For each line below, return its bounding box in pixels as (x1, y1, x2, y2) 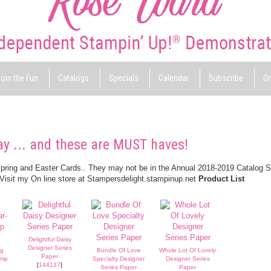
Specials (108, 73, 139, 83)
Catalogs (57, 73, 89, 83)
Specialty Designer (93, 255, 145, 262)
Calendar (158, 73, 189, 83)
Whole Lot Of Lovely (159, 246, 216, 253)
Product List (198, 174, 244, 183)
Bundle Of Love (96, 246, 141, 253)
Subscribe (208, 73, 243, 83)
